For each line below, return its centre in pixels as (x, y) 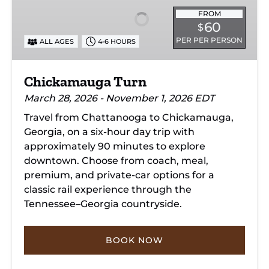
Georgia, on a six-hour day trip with (109, 132)
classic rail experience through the (108, 189)
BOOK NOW (134, 240)
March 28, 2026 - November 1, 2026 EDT (119, 98)
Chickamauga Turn (85, 81)
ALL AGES (57, 41)
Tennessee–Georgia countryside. (103, 204)
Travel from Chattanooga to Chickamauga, (129, 117)
